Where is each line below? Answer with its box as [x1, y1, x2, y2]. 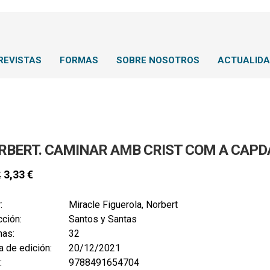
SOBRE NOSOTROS [116, 55, 199, 66]
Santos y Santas [69, 213, 137, 225]
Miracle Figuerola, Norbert [69, 199, 178, 211]
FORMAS [60, 55, 98, 66]
